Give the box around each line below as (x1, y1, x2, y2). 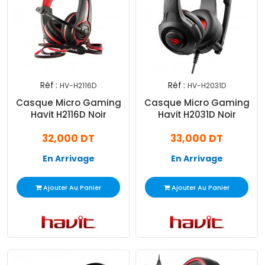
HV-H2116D (60, 80, 96, 91)
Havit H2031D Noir (157, 108, 236, 121)
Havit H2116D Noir (30, 108, 106, 121)
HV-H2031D (187, 80, 226, 91)
